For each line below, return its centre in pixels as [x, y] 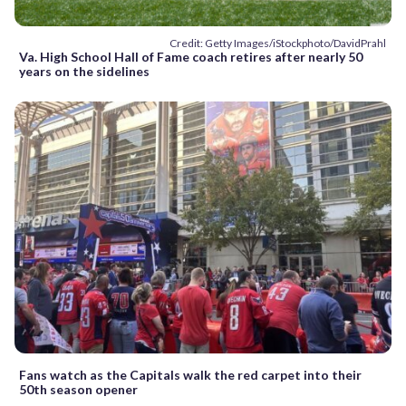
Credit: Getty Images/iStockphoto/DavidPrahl [278, 43]
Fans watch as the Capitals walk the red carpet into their [190, 374]
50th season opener [78, 389]
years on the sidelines [84, 72]
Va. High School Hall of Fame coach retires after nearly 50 [191, 57]
